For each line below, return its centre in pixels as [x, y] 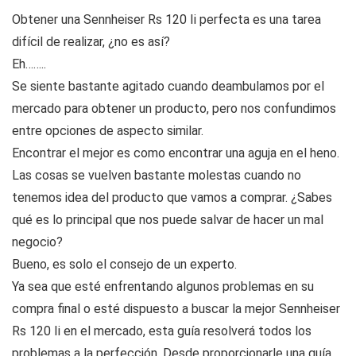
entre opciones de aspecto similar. [108, 131]
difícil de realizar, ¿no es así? [91, 42]
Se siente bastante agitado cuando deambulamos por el [168, 87]
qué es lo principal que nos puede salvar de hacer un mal [168, 220]
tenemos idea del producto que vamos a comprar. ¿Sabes [172, 198]
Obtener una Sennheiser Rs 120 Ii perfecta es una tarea [166, 20]
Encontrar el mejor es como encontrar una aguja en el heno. [176, 153]
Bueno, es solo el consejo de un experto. [124, 265]
